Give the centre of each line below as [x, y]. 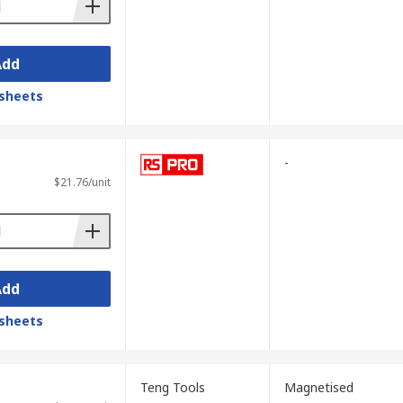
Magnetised [318, 387]
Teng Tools [172, 387]
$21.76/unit [82, 182]
